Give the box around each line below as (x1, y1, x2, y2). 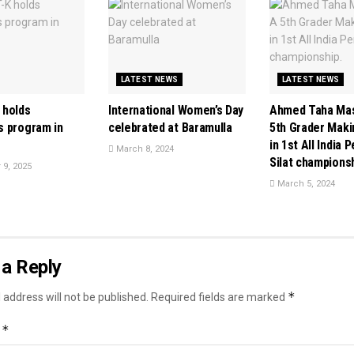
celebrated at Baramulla (108, 119, 232, 135)
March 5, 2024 (275, 178, 335, 189)
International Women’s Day (108, 102, 243, 118)
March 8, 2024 (114, 143, 174, 154)
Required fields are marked (151, 290, 288, 303)
